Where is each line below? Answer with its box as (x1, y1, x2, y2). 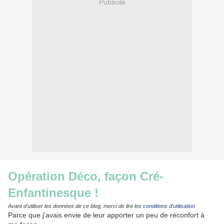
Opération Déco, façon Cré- (8, 169, 163, 183)
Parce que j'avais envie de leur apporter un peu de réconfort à (8, 211, 204, 219)
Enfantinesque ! (8, 186, 98, 200)
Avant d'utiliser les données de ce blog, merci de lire (8, 203, 134, 209)
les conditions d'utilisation (134, 203, 195, 209)
